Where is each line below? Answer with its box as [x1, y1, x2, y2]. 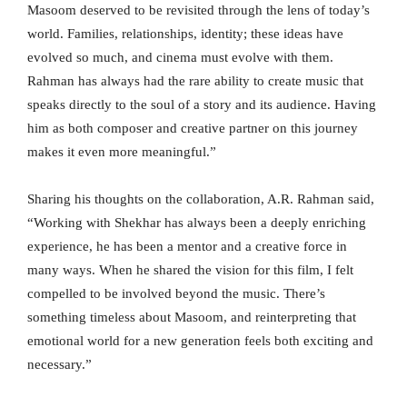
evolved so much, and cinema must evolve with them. [27, 50, 333, 65]
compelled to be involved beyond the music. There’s [27, 286, 325, 302]
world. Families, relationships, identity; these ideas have [27, 26, 343, 42]
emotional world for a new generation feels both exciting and [27, 333, 373, 349]
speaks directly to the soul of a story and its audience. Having [27, 97, 376, 113]
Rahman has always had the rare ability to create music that [27, 74, 363, 89]
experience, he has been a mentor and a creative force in [27, 239, 347, 254]
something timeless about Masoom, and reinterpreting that [27, 310, 356, 325]
